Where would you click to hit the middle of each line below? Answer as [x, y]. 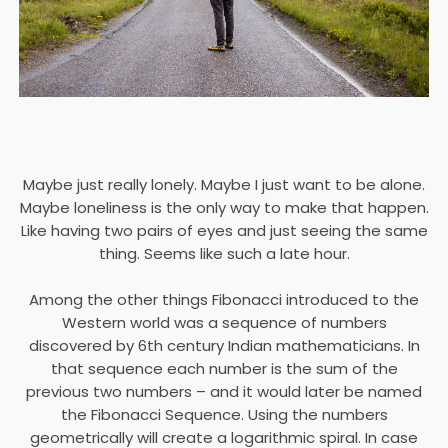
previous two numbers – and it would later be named [224, 391]
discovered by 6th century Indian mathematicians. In [224, 345]
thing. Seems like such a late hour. [224, 253]
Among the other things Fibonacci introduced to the [224, 299]
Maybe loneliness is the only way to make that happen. [224, 207]
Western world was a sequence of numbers [224, 322]
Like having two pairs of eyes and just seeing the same [224, 230]
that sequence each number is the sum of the [224, 368]
